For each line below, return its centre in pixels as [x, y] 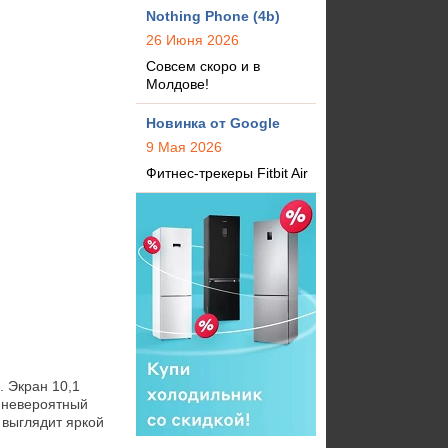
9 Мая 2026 [184, 147]
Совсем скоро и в [203, 66]
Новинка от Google [213, 123]
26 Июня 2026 [192, 40]
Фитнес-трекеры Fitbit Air [227, 173]
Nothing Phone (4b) [213, 16]
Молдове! [177, 84]
